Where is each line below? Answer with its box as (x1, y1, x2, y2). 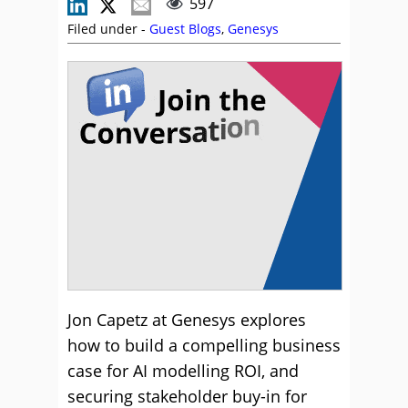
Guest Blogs (149, 20, 221, 37)
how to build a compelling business (67, 334, 341, 356)
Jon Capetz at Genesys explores (67, 309, 306, 331)
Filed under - (67, 20, 149, 37)
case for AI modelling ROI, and (67, 360, 299, 382)
